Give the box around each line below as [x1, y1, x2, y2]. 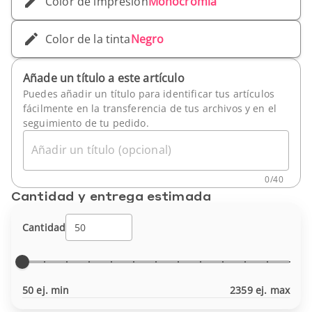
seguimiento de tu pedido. [23, 116, 149, 130]
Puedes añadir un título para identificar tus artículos [23, 87, 275, 100]
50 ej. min [22, 283, 70, 297]
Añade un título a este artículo [23, 70, 185, 86]
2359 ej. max [230, 283, 290, 297]
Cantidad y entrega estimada [11, 187, 212, 203]
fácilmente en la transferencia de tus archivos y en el [23, 102, 277, 115]
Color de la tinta [45, 31, 131, 47]
